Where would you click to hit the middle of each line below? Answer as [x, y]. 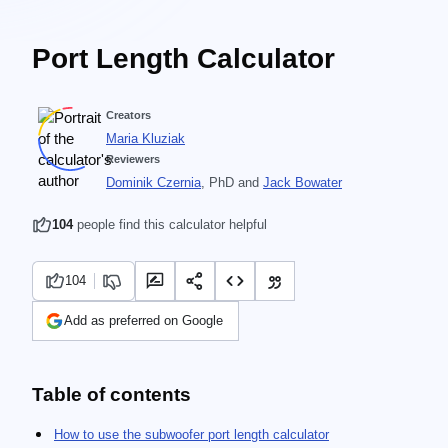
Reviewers [133, 159]
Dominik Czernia [153, 182]
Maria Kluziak [145, 138]
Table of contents [111, 394]
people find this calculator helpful [170, 224]
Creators [128, 115]
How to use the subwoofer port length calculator [191, 434]
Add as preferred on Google [143, 320]
